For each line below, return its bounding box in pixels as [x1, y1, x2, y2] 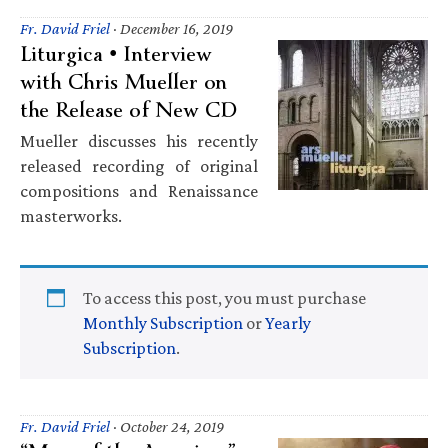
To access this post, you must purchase [83, 287, 366, 308]
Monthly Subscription [83, 312, 243, 333]
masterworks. [20, 205, 122, 226]
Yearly [265, 312, 311, 333]
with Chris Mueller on [20, 54, 227, 109]
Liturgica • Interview [20, 26, 212, 81]
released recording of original [20, 155, 258, 176]
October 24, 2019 [120, 417, 224, 435]
